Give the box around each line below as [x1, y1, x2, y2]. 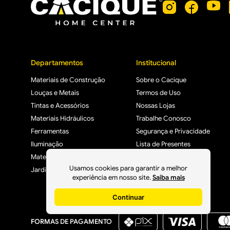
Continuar [112, 193, 144, 201]
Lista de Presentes [136, 140, 191, 148]
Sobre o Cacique [136, 75, 187, 84]
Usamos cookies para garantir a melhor [69, 164, 187, 172]
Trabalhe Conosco [136, 114, 191, 123]
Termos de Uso [136, 88, 181, 97]
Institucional [136, 58, 177, 67]
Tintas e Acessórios [31, 101, 89, 110]
